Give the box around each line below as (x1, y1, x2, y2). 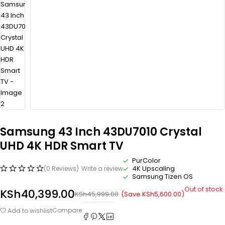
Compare (52, 206, 82, 215)
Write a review (81, 164, 123, 173)
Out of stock (184, 184, 223, 194)
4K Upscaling (132, 164, 175, 174)
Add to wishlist (8, 206, 52, 215)
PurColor (132, 156, 161, 166)
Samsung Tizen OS (132, 172, 193, 182)
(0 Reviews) (44, 164, 79, 173)
